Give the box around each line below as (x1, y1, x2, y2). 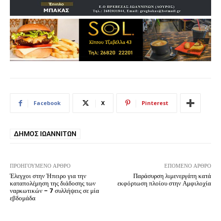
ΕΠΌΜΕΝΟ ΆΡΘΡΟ (164, 163, 211, 170)
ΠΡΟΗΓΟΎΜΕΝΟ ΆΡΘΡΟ (10, 163, 71, 170)
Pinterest (142, 99, 168, 107)
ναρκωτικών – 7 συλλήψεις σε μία (10, 187, 99, 195)
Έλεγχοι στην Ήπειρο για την (10, 172, 86, 180)
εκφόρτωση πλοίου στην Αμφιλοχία (117, 180, 211, 187)
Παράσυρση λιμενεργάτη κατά (133, 172, 211, 180)
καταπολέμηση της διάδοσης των (10, 180, 96, 187)
